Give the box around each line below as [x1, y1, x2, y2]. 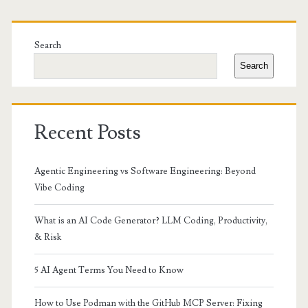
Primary [10, 1, 111, 38]
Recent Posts [34, 119, 141, 146]
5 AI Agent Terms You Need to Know [34, 264, 184, 276]
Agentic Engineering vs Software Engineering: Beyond [34, 165, 256, 177]
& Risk [34, 231, 61, 243]
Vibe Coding [34, 181, 85, 193]
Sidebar [10, 34, 104, 71]
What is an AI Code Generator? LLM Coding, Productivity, [34, 214, 267, 226]
